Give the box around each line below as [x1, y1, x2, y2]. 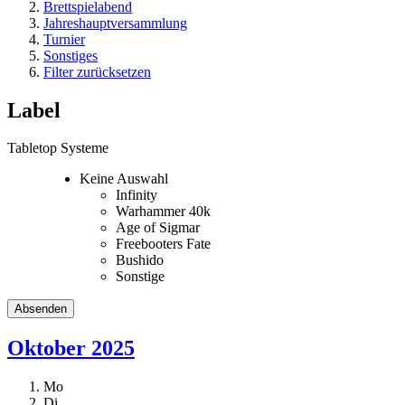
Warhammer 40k [116, 203, 211, 220]
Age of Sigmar [116, 220, 200, 236]
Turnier [43, 31, 85, 47]
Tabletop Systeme [7, 140, 108, 156]
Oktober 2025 [7, 336, 135, 361]
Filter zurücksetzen [43, 63, 151, 80]
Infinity [116, 187, 157, 203]
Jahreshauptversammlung [43, 14, 187, 31]
